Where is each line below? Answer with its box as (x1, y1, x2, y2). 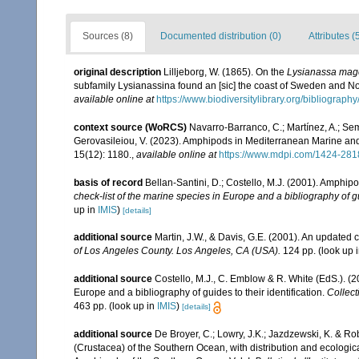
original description (74, 67, 161, 79)
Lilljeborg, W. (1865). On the (163, 67, 287, 79)
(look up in (107, 301, 157, 313)
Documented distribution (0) (160, 30, 281, 42)
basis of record (74, 176, 143, 188)
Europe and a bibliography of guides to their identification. (74, 287, 327, 299)
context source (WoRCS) (74, 121, 187, 133)
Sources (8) (83, 30, 133, 42)
